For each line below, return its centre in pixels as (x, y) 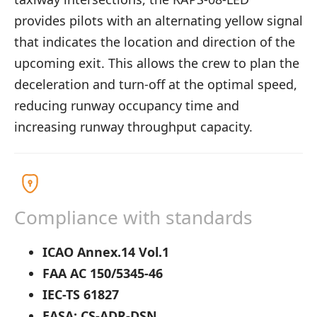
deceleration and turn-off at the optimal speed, (156, 84)
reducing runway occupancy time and (127, 105)
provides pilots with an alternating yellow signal (158, 20)
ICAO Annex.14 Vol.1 (106, 252)
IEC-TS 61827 (81, 294)
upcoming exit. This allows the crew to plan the (157, 63)
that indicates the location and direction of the (155, 41)
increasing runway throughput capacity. (133, 126)
